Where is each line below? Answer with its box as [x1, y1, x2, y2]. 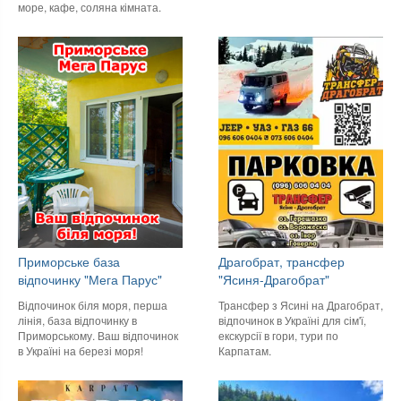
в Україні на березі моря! [18, 342, 143, 358]
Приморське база [18, 252, 120, 270]
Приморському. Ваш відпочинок [18, 327, 178, 343]
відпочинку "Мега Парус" [18, 269, 162, 288]
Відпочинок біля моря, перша [18, 296, 167, 312]
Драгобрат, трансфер [218, 252, 345, 270]
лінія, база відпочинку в [18, 311, 137, 328]
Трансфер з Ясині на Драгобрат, [218, 296, 383, 312]
